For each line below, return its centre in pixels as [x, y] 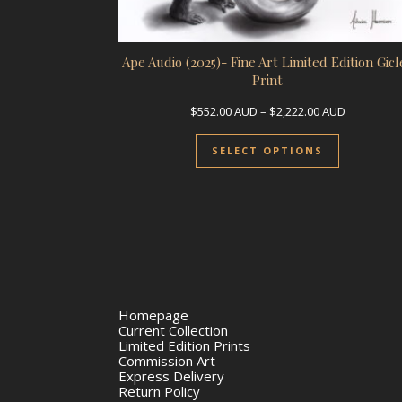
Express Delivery [171, 376]
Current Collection [173, 331]
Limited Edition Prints [184, 346]
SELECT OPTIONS [268, 151]
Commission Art [167, 361]
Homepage [153, 315]
